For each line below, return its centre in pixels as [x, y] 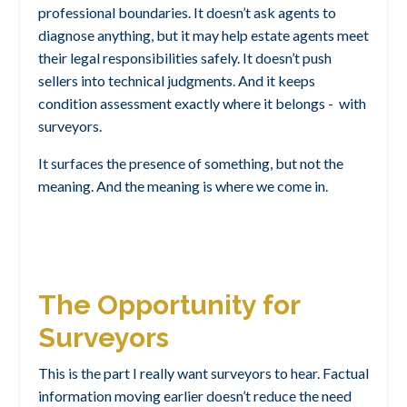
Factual [346, 373]
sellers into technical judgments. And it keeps [177, 81]
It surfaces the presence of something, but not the [191, 164]
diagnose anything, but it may [130, 35]
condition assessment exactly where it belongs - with [202, 104]
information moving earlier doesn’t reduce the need [195, 396]
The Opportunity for [169, 305]
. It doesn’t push [284, 58]
